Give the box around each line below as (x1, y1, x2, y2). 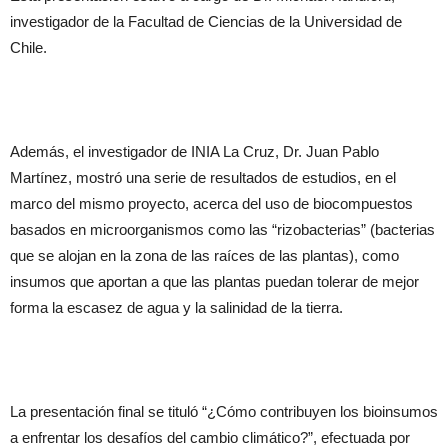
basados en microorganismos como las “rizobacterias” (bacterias (10, 221, 435, 238)
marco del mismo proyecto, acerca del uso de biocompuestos (10, 195, 413, 212)
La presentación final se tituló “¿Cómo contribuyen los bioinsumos (10, 403, 438, 420)
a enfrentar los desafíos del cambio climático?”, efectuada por (10, 429, 410, 446)
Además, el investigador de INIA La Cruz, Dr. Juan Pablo (10, 143, 379, 160)
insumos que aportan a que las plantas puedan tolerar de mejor (10, 273, 419, 290)
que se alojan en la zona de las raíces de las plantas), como (10, 247, 399, 264)
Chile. (10, 39, 47, 56)
